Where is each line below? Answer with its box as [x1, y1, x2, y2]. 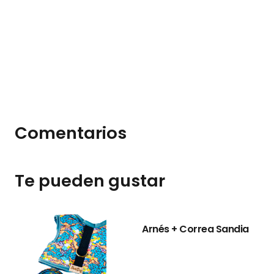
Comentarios [15, 120, 127, 145]
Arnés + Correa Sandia [142, 221, 249, 236]
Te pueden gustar [15, 168, 165, 193]
